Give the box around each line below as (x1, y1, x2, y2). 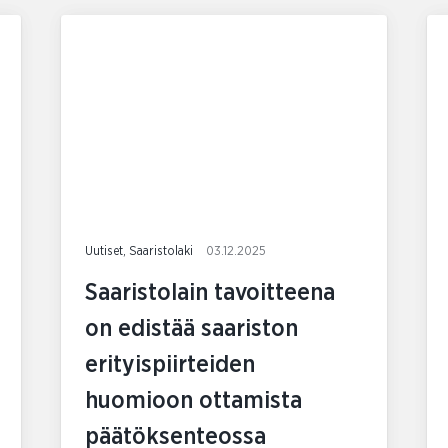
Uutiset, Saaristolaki (84, 244, 196, 258)
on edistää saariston (84, 316, 298, 341)
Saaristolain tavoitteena (84, 280, 335, 305)
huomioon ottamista (84, 388, 302, 413)
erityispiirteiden (84, 352, 255, 377)
